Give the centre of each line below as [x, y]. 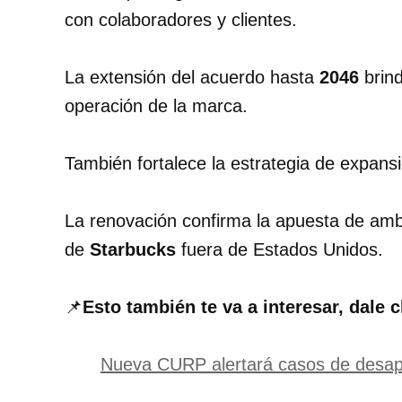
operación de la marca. [156, 106]
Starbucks [133, 250]
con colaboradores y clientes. [181, 20]
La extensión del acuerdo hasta [192, 78]
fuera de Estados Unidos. [280, 250]
